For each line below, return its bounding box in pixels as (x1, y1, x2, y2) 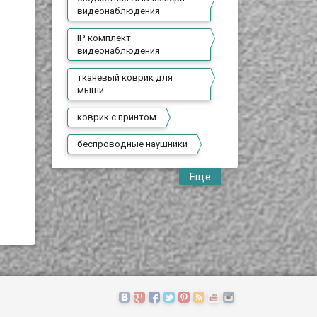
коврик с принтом (77, 112, 157, 122)
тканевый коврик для (77, 72, 173, 83)
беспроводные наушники (77, 139, 188, 149)
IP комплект (77, 33, 132, 43)
